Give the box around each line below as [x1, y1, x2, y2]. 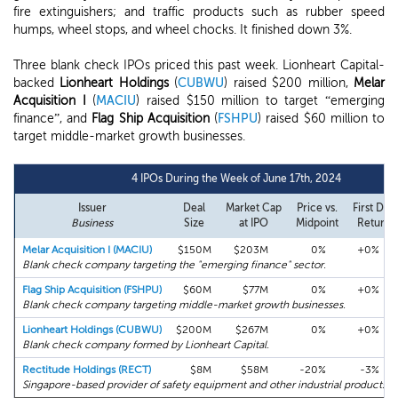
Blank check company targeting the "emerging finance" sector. [22, 259, 326, 271]
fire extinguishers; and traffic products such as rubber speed [13, 4, 385, 20]
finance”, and [13, 111, 88, 126]
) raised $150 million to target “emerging [136, 93, 385, 108]
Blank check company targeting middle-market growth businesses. [22, 298, 346, 311]
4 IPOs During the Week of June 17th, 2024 [131, 172, 341, 185]
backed [13, 76, 60, 91]
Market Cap [226, 202, 282, 214]
